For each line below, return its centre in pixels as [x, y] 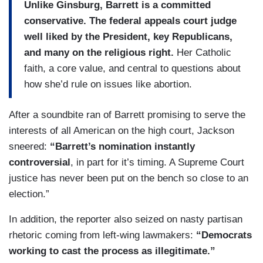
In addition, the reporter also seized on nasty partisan [126, 220]
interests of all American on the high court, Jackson [122, 131]
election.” [29, 194]
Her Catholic [203, 52]
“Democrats [224, 235]
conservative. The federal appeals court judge [130, 21]
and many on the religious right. [99, 52]
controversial [40, 163]
